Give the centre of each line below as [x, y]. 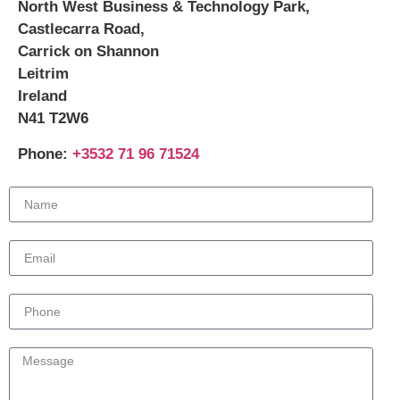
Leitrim [43, 74]
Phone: [45, 154]
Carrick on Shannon [88, 52]
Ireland [42, 96]
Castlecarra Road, [81, 29]
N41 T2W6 [53, 119]
